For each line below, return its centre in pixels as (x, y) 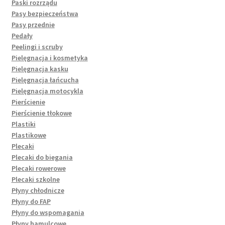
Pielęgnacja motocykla (47, 91)
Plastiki (23, 124)
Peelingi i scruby (37, 46)
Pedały (22, 35)
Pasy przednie (33, 24)
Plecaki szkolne (35, 179)
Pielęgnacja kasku (40, 69)
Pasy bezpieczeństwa (45, 13)
